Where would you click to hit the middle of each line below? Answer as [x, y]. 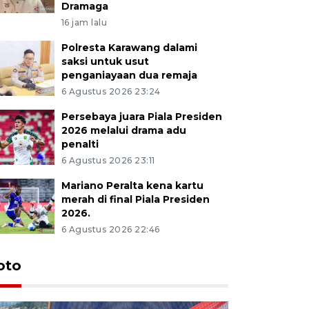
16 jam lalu [84, 22]
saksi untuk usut [105, 61]
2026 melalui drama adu [123, 130]
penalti [80, 144]
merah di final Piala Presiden [135, 199]
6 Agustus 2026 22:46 [110, 229]
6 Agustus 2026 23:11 [108, 160]
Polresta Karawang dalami [129, 47]
